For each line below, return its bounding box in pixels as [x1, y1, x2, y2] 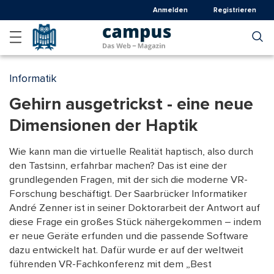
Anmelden [153, 6, 188, 14]
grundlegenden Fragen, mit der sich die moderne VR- [9, 174, 248, 186]
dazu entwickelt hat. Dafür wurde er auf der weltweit [9, 244, 243, 256]
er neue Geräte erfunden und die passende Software [9, 230, 248, 242]
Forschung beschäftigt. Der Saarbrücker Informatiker [9, 188, 247, 200]
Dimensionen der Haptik [9, 115, 198, 136]
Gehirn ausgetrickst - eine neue [9, 94, 253, 114]
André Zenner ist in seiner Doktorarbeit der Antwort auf [9, 202, 260, 214]
